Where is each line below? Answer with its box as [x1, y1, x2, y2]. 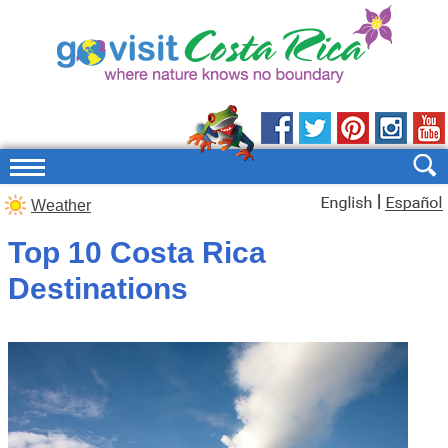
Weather [31, 197, 91, 214]
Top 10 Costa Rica [8, 236, 266, 269]
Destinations [8, 272, 188, 305]
